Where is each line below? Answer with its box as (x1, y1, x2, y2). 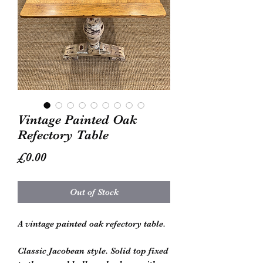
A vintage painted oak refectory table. (18, 218, 166, 229)
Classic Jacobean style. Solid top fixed (18, 245, 168, 256)
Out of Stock (69, 186, 119, 197)
